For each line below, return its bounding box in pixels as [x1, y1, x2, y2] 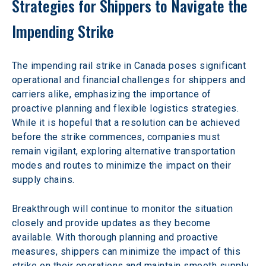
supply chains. [12, 174, 75, 185]
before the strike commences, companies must [12, 131, 223, 142]
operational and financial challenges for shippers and [12, 74, 248, 85]
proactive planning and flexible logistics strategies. [12, 103, 242, 114]
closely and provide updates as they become [12, 217, 213, 229]
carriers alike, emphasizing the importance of [12, 88, 214, 100]
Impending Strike [12, 20, 114, 43]
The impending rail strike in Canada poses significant [12, 60, 249, 71]
